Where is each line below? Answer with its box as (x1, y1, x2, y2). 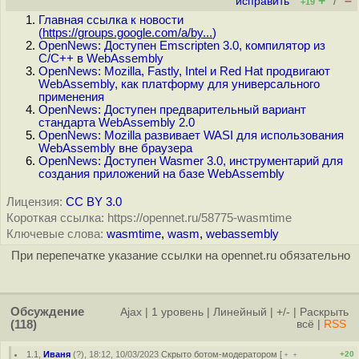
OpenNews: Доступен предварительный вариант (38, 103, 306, 116)
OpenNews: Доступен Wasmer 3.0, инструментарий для (38, 155, 343, 167)
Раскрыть (300, 306, 349, 318)
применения (38, 91, 104, 103)
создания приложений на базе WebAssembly (38, 167, 284, 180)
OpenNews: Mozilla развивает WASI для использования (38, 129, 344, 142)
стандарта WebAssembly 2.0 (38, 116, 195, 129)
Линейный (213, 306, 267, 318)
